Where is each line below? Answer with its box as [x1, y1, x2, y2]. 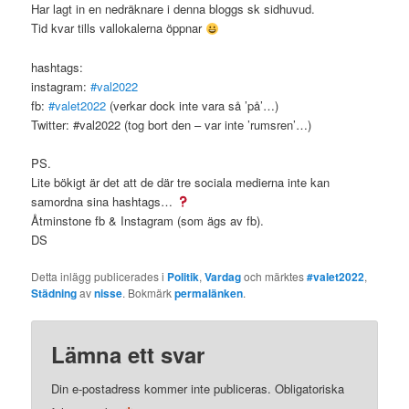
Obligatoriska [275, 380, 345, 397]
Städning [31, 284, 78, 301]
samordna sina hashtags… [31, 192, 177, 210]
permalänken [174, 284, 244, 301]
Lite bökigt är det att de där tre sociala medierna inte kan [31, 173, 330, 191]
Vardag [204, 267, 242, 285]
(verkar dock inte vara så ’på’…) [106, 96, 279, 114]
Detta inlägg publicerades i [31, 267, 168, 284]
